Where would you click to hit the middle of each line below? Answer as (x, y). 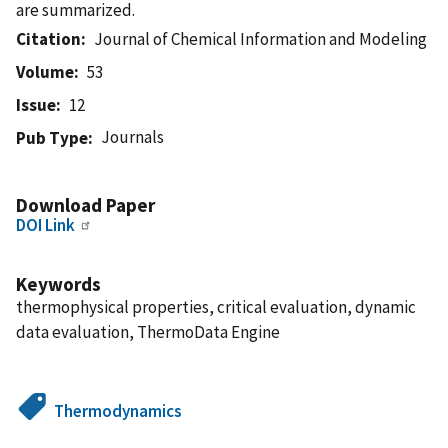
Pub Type (52, 137)
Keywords (58, 283)
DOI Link (45, 224)
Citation (48, 38)
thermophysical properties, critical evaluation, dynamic (216, 306)
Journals (133, 136)
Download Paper (85, 204)
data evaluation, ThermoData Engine (148, 331)
